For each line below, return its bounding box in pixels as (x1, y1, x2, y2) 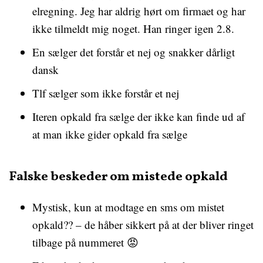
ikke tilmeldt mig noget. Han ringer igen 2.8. (32, 21, 234, 36)
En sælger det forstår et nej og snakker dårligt (32, 45, 235, 59)
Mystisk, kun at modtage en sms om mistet (32, 200, 224, 214)
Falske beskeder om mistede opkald (9, 168, 228, 186)
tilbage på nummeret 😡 (32, 235, 139, 249)
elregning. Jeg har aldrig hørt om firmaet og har (32, 4, 245, 18)
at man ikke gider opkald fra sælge (32, 127, 187, 141)
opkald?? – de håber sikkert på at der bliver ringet (32, 217, 254, 232)
